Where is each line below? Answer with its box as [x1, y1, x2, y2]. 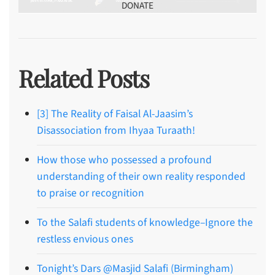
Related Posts [18, 62, 149, 94]
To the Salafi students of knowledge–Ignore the [37, 214, 253, 230]
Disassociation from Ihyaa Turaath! [37, 122, 195, 138]
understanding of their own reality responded [37, 168, 246, 184]
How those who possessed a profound [37, 152, 212, 168]
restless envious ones [37, 231, 133, 247]
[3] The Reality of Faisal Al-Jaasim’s [37, 106, 193, 122]
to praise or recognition [37, 185, 144, 201]
